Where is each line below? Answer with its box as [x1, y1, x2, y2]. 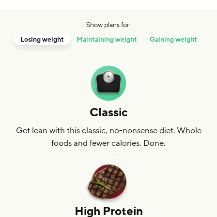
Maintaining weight [76, 34, 137, 44]
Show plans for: [86, 20, 131, 30]
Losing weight [20, 34, 64, 44]
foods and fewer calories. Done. [51, 137, 166, 149]
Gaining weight [149, 34, 197, 44]
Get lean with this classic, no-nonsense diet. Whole [15, 124, 201, 136]
